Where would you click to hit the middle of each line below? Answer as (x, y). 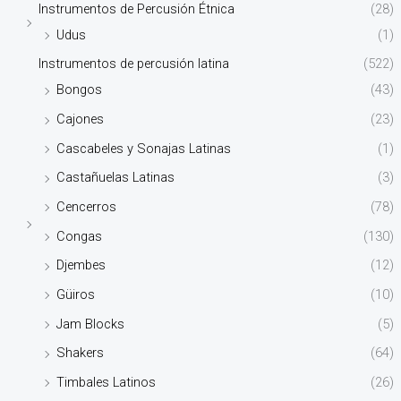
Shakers (80, 353)
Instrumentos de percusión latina (133, 64)
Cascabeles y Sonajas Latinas (143, 148)
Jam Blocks (90, 324)
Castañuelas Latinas (115, 178)
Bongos (79, 90)
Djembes (81, 265)
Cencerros (86, 206)
